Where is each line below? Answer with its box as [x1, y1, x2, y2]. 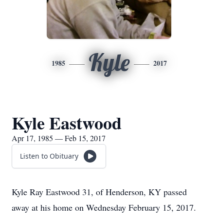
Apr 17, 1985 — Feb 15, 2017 [12, 133, 106, 143]
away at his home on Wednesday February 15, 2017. [12, 201, 196, 213]
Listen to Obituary [20, 151, 78, 161]
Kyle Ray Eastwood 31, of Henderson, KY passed [12, 186, 187, 198]
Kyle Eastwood [12, 110, 122, 135]
